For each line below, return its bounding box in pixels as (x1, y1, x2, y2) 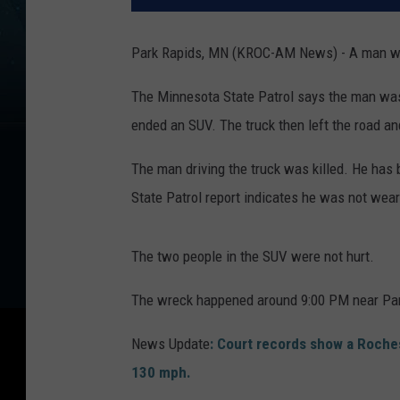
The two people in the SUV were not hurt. (131, 247, 374, 266)
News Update (131, 335, 210, 354)
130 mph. (131, 363, 191, 382)
